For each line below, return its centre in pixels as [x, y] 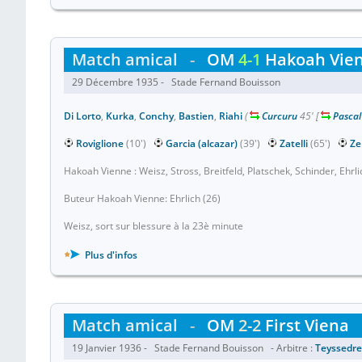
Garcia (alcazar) [202, 143]
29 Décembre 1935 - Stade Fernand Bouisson [179, 82]
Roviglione [100, 143]
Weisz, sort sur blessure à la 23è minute [154, 226]
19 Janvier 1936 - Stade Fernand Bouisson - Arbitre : [194, 348]
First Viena [305, 325]
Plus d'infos [110, 255]
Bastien [196, 116]
